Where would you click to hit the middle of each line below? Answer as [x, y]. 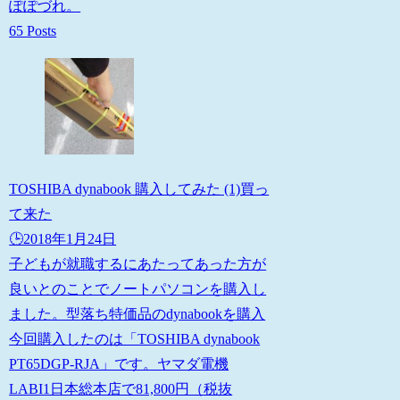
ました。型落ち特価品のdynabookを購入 [137, 313]
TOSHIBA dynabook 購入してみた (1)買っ [139, 188]
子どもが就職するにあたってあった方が [138, 263]
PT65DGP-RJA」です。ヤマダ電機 [119, 363]
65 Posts [33, 30]
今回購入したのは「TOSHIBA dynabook [135, 338]
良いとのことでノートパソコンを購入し [138, 288]
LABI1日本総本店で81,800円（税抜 [121, 388]
